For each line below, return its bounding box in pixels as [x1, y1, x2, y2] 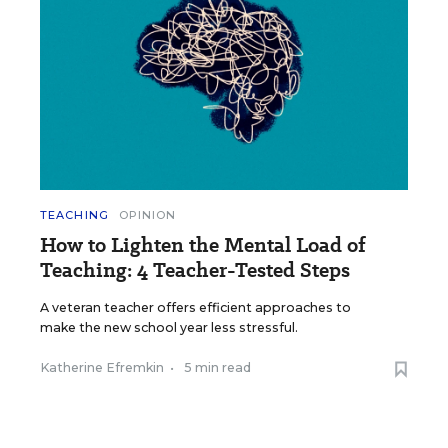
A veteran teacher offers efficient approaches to [40, 299, 351, 315]
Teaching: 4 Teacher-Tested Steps [40, 255, 350, 284]
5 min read [184, 359, 251, 375]
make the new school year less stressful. [40, 319, 298, 335]
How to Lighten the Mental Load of [40, 230, 366, 259]
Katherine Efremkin [40, 359, 164, 375]
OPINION [118, 207, 177, 222]
